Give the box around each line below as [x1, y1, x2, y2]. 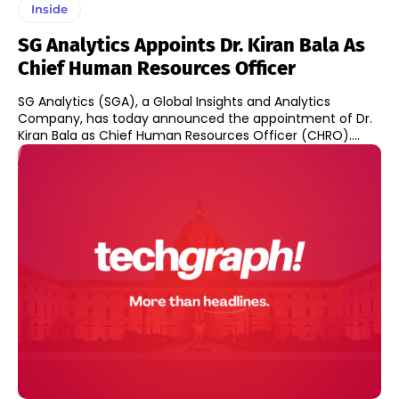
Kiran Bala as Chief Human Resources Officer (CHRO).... [18, 126, 360, 144]
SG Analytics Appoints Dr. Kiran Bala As [18, 32, 365, 57]
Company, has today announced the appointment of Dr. [18, 109, 372, 127]
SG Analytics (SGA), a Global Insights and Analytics [18, 92, 330, 110]
